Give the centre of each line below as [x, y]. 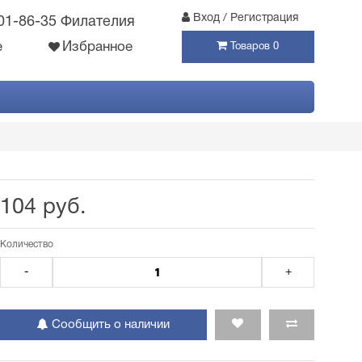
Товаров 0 [255, 47]
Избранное [98, 47]
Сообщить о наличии [109, 325]
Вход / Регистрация [246, 18]
